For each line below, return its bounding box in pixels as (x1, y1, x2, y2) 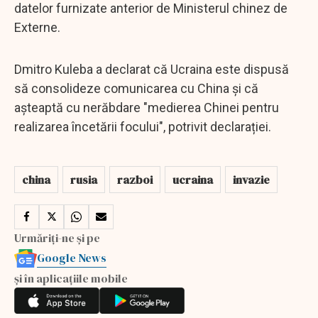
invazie (233, 171, 270, 187)
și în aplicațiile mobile (14, 270, 128, 286)
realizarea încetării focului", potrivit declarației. (14, 119, 271, 134)
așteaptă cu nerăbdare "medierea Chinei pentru (14, 99, 279, 115)
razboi (117, 171, 153, 187)
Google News (37, 249, 106, 265)
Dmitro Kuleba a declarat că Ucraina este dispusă (14, 61, 289, 77)
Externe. (14, 19, 63, 35)
